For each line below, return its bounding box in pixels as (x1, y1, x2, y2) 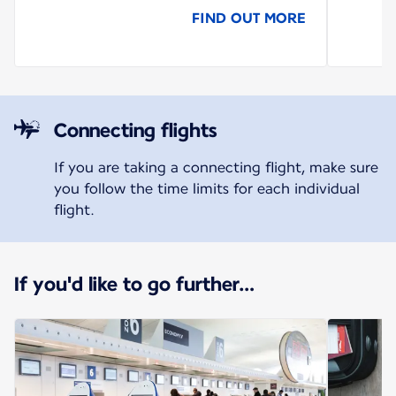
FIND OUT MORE (191, 10, 305, 27)
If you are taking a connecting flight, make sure (53, 159, 378, 177)
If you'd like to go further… (14, 272, 255, 296)
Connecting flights (53, 118, 217, 142)
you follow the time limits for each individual (53, 180, 360, 198)
